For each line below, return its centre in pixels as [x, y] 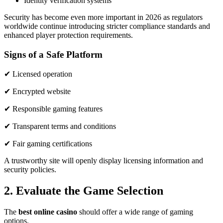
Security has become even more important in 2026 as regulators [103, 17]
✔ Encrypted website [37, 92]
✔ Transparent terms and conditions [60, 126]
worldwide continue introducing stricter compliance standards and [107, 26]
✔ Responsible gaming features [53, 109]
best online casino [48, 212]
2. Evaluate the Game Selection [84, 191]
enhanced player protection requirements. [69, 35]
